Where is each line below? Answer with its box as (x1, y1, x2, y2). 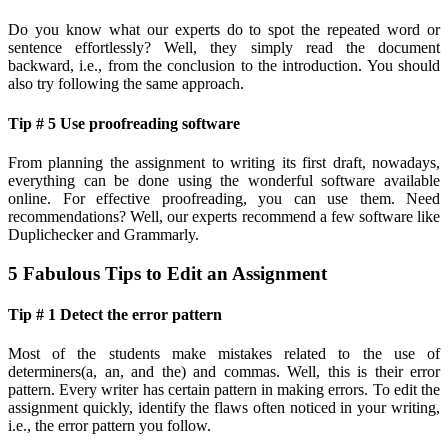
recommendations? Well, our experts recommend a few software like (8, 208, 440, 225)
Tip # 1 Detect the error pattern (8, 305, 222, 323)
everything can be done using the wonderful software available (8, 172, 440, 189)
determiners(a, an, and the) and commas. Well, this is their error (8, 363, 440, 381)
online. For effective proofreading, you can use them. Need (8, 190, 440, 207)
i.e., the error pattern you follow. (8, 417, 211, 435)
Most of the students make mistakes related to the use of (8, 345, 440, 363)
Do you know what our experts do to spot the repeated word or (8, 21, 440, 39)
